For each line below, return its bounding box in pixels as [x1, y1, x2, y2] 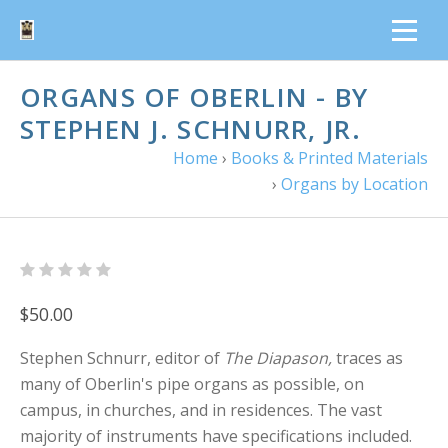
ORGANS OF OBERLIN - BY [20, 79, 369, 115]
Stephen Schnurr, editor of [20, 347, 224, 369]
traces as [332, 347, 403, 369]
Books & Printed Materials [231, 147, 428, 169]
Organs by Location [281, 173, 428, 195]
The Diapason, [224, 347, 332, 369]
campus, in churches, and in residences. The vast [20, 399, 382, 421]
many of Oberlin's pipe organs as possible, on [20, 373, 364, 395]
